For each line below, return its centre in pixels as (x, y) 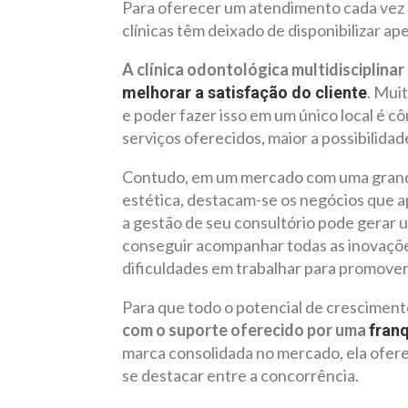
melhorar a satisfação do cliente (245, 92)
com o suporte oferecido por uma (245, 329)
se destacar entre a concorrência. (240, 375)
